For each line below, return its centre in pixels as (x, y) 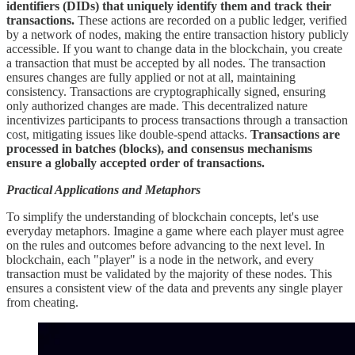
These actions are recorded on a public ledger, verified (211, 20)
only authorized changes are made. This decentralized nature (157, 105)
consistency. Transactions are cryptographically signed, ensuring (166, 91)
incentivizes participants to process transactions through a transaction (177, 120)
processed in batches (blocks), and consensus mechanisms (159, 148)
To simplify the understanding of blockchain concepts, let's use (162, 216)
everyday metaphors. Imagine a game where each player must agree (175, 231)
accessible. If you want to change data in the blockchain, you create (174, 48)
